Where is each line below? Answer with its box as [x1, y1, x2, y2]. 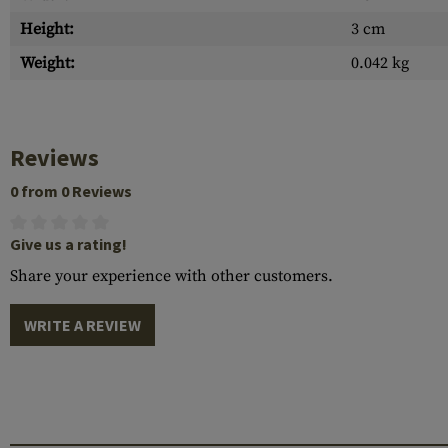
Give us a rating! [10, 234, 127, 254]
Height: [20, 19, 74, 39]
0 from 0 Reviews [10, 181, 132, 201]
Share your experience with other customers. [10, 266, 333, 286]
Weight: [20, 53, 75, 73]
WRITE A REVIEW [24, 315, 141, 335]
